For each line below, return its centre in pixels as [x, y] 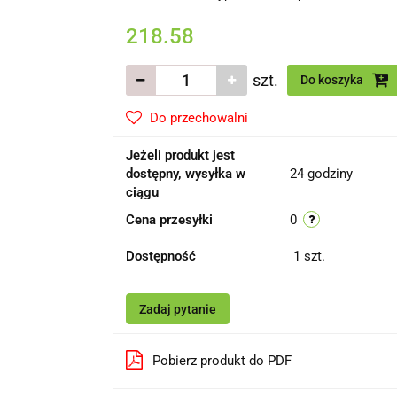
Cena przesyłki [169, 220]
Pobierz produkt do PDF [222, 361]
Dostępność [160, 257]
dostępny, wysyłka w [185, 174]
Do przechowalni [198, 118]
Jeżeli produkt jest [180, 156]
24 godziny [321, 174]
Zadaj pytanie [177, 310]
